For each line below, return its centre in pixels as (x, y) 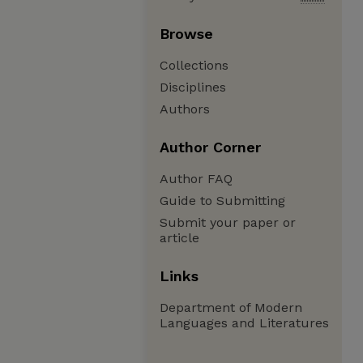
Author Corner (210, 147)
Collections (194, 65)
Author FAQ (196, 179)
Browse (186, 34)
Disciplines (193, 87)
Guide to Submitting (222, 201)
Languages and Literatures (244, 323)
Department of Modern (231, 307)
